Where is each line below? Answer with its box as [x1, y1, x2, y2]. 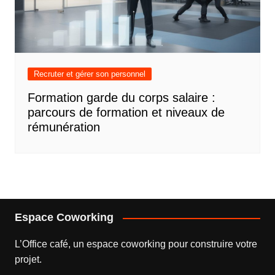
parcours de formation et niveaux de [27, 106, 225, 120]
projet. [14, 254, 42, 265]
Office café [21, 239, 68, 250]
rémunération [27, 120, 100, 134]
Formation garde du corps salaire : [27, 91, 215, 105]
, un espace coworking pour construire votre [68, 239, 257, 250]
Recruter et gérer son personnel [33, 69, 145, 79]
